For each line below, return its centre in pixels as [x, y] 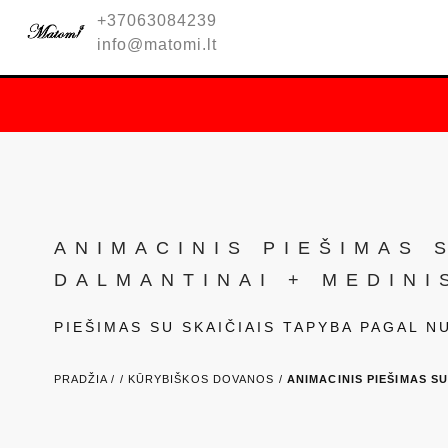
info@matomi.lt [156, 44]
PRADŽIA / [86, 379]
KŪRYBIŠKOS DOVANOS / [207, 379]
